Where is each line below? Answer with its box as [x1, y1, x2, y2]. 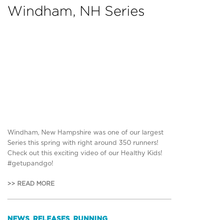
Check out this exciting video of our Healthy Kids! [7, 150, 163, 157]
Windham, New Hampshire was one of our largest [7, 129, 164, 136]
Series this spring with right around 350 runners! [7, 139, 159, 146]
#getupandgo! [7, 160, 54, 167]
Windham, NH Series [7, 3, 145, 18]
